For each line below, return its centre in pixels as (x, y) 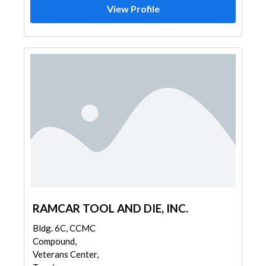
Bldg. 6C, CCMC (64, 228)
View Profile (133, 9)
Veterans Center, (66, 254)
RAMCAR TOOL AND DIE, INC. (110, 208)
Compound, (55, 241)
